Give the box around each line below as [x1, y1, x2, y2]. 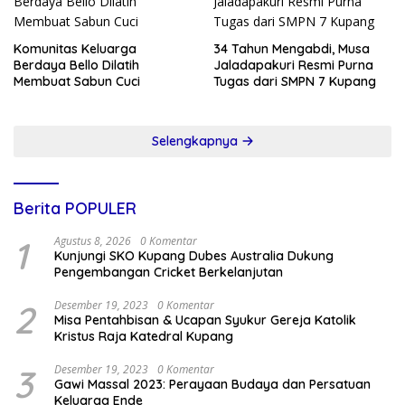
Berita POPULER [14, 198, 137, 220]
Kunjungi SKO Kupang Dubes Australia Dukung [54, 248, 334, 265]
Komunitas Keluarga [14, 41, 137, 58]
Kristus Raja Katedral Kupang [54, 328, 233, 345]
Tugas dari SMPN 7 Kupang [213, 73, 376, 90]
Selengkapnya [151, 133, 241, 150]
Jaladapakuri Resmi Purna [213, 57, 373, 74]
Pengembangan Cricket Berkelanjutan [54, 264, 283, 281]
